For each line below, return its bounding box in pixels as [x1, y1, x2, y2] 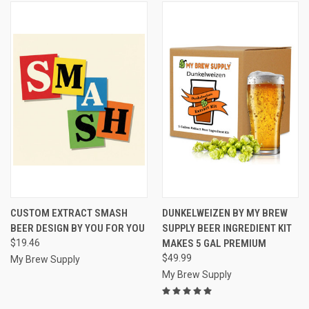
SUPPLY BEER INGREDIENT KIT [161, 221, 292, 235]
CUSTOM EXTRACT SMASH [10, 206, 128, 219]
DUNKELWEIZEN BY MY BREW [161, 206, 288, 219]
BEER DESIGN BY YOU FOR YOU [10, 221, 145, 235]
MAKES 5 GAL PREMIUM [161, 237, 266, 250]
